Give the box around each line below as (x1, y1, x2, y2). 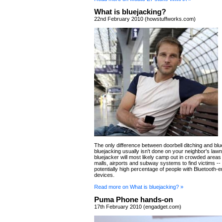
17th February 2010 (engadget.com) (94, 204, 181, 210)
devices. (94, 172, 114, 178)
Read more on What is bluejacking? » (94, 184, 183, 190)
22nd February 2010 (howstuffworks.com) (94, 16, 196, 22)
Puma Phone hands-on (94, 196, 173, 204)
